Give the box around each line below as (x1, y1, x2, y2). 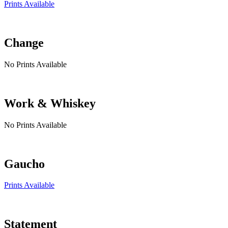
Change (4, 36, 44, 49)
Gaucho (4, 157, 45, 170)
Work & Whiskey (4, 96, 96, 110)
